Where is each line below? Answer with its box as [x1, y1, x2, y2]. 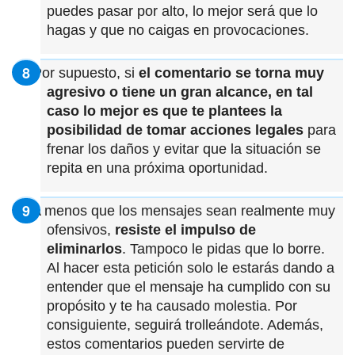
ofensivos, [47, 221, 115, 238]
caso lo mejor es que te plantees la [47, 102, 282, 119]
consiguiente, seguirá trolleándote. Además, [47, 316, 323, 333]
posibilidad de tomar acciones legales [47, 121, 303, 138]
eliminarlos [47, 240, 122, 257]
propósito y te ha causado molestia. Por [47, 297, 297, 314]
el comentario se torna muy [139, 64, 324, 81]
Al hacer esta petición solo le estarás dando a [47, 259, 334, 276]
